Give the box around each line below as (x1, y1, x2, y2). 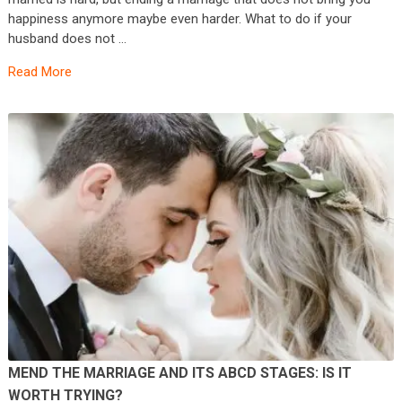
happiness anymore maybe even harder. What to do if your (7, 10, 352, 27)
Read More (7, 63, 72, 80)
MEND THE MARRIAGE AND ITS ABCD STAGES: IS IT (7, 363, 352, 381)
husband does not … (7, 30, 127, 47)
